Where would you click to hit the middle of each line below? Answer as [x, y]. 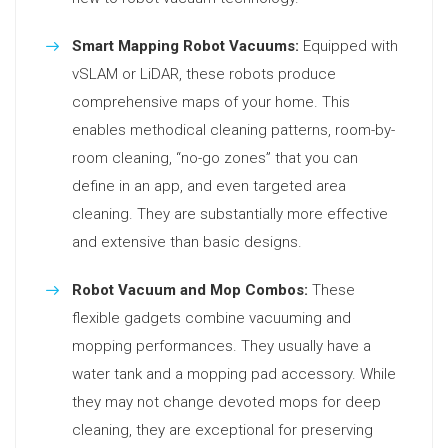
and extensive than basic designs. [187, 242]
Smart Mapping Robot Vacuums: [185, 46]
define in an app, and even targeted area [209, 186]
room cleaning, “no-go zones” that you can [215, 158]
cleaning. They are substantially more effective [230, 214]
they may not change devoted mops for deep [226, 402]
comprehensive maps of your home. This [211, 102]
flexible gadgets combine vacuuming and [211, 318]
